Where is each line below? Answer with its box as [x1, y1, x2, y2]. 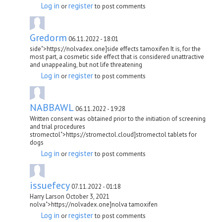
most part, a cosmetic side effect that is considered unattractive [30, 52, 204, 61]
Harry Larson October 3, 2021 [30, 192, 110, 201]
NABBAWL [30, 101, 74, 114]
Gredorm [30, 31, 67, 44]
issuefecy [30, 178, 70, 192]
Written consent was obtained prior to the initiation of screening [30, 114, 206, 123]
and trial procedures [30, 122, 85, 131]
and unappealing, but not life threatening [30, 60, 142, 69]
